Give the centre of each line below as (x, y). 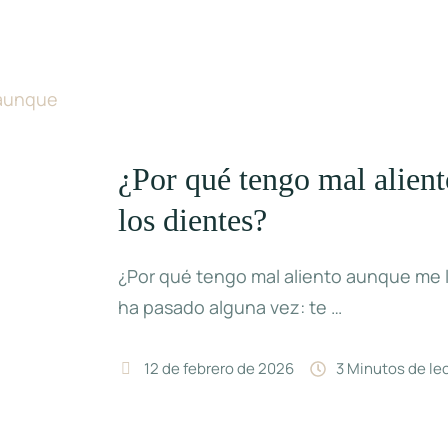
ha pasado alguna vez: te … (230, 307)
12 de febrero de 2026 (219, 369)
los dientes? (193, 220)
